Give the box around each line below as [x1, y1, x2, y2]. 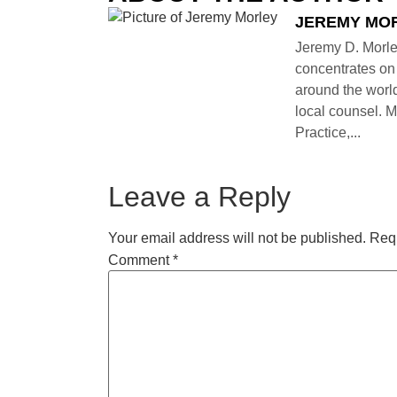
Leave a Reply [108, 180, 291, 213]
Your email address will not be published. [108, 230, 366, 245]
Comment [108, 252, 173, 268]
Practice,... [295, 125, 361, 140]
